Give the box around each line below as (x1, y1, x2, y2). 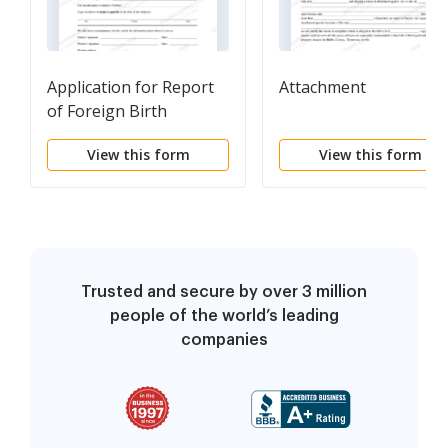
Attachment (279, 76, 366, 99)
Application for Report (47, 76, 214, 99)
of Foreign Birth (47, 100, 167, 123)
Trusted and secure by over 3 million (81, 284, 367, 301)
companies (180, 332, 268, 349)
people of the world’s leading (109, 308, 339, 325)
